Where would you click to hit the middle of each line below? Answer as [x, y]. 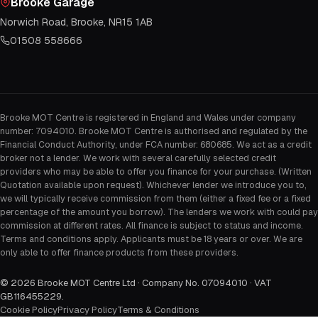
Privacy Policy [87, 310]
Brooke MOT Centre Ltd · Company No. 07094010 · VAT [155, 283]
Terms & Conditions [158, 310]
